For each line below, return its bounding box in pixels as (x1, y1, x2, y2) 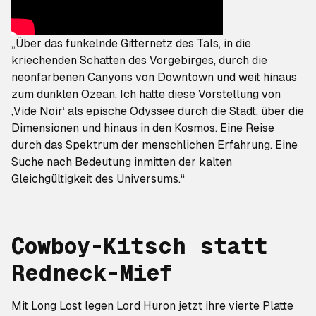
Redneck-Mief (11, 260, 173, 286)
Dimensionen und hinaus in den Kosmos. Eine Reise (11, 121, 274, 135)
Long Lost (31, 299, 82, 312)
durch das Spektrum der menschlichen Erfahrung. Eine (11, 138, 298, 152)
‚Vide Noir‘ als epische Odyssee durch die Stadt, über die (11, 104, 304, 118)
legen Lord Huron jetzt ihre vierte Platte (82, 299, 293, 312)
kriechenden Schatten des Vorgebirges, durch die (11, 54, 267, 67)
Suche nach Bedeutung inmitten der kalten (11, 155, 232, 169)
